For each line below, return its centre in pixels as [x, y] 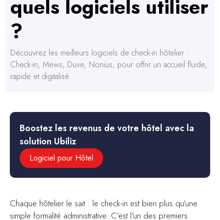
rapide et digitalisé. [41, 76]
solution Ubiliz [48, 141]
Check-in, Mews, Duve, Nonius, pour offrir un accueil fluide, [109, 64]
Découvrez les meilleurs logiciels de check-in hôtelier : [100, 53]
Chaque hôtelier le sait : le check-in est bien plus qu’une [104, 203]
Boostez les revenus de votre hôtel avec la [107, 128]
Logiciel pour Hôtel [61, 158]
